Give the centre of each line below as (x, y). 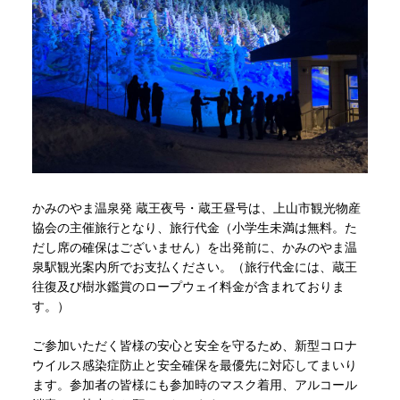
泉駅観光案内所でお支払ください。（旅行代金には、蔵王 (194, 267)
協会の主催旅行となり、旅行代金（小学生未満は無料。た (194, 228)
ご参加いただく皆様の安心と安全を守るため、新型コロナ (194, 346)
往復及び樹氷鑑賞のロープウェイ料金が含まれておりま (188, 287)
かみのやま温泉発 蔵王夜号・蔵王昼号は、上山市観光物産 (196, 208)
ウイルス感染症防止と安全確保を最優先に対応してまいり (194, 366)
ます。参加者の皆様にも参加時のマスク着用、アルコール (194, 385)
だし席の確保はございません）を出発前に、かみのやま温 (194, 248)
